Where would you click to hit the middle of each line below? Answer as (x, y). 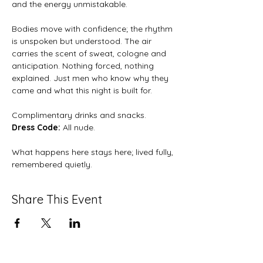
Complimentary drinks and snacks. (79, 115)
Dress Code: (37, 127)
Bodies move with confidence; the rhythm (93, 29)
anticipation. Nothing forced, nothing (84, 66)
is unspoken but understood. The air (83, 41)
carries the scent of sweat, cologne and (90, 53)
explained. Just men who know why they (91, 78)
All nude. (79, 127)
